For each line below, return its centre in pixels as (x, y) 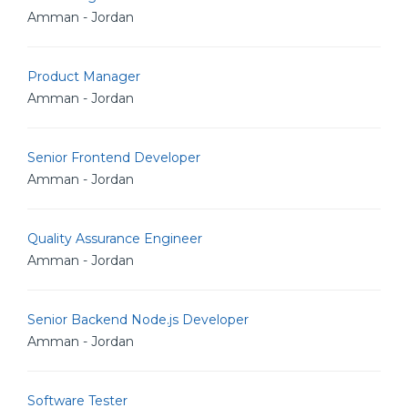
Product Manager (84, 76)
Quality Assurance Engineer (115, 239)
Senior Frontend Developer (114, 158)
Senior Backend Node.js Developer (138, 320)
